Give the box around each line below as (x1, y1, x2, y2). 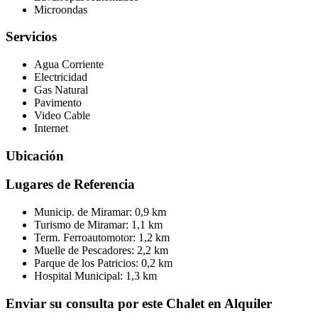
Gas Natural (34, 84, 88, 96)
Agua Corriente (34, 58, 104, 70)
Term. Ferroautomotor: (34, 231, 138, 244)
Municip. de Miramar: (34, 206, 135, 219)
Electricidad (34, 71, 87, 83)
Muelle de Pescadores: (34, 244, 137, 257)
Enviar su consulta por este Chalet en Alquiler (6, 295, 272, 311)
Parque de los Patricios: (34, 257, 141, 270)
